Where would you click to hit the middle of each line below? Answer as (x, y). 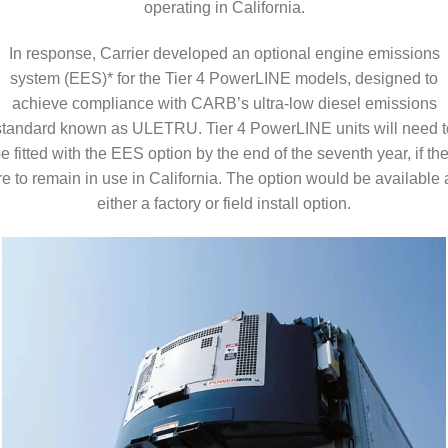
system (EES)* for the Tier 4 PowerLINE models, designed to (224, 79)
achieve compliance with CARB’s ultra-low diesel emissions (224, 104)
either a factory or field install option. (224, 204)
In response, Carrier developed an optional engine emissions (224, 54)
